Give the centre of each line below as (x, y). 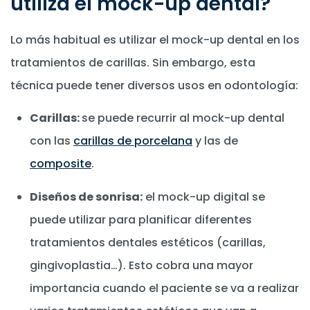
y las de (215, 140)
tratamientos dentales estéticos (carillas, (148, 242)
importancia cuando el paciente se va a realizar (164, 288)
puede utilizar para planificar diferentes (141, 219)
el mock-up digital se (204, 197)
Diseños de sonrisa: (86, 197)
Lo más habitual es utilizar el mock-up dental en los (155, 40)
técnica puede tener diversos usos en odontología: (154, 86)
